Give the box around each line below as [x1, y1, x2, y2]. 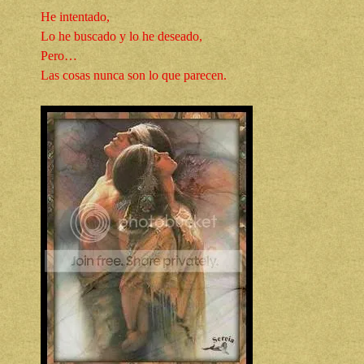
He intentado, [41, 10, 110, 24]
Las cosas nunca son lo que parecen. [41, 68, 227, 83]
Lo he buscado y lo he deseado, [41, 29, 202, 44]
